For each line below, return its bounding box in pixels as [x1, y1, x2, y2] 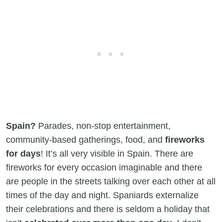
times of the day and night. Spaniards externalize [6, 190, 199, 200]
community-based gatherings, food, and [6, 134, 165, 145]
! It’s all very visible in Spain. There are [41, 148, 193, 159]
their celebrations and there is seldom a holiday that [6, 204, 210, 214]
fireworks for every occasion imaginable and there [6, 162, 202, 172]
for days [6, 148, 41, 159]
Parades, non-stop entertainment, [36, 120, 170, 131]
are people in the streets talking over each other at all [6, 176, 216, 186]
